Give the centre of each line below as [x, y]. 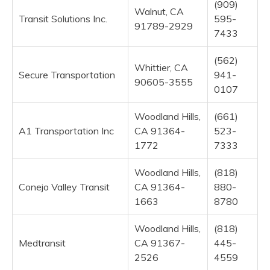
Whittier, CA [161, 67]
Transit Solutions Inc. [63, 18]
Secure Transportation [67, 74]
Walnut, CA [159, 11]
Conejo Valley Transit [64, 187]
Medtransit [42, 243]
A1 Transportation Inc [66, 130]
